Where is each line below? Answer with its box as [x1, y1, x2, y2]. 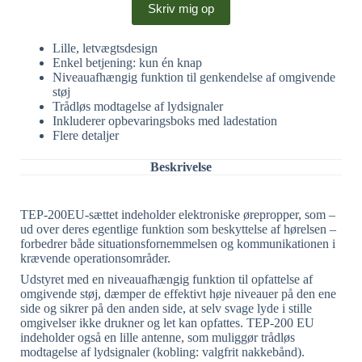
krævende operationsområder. [20, 250, 170, 265]
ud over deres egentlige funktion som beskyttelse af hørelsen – [20, 221, 336, 236]
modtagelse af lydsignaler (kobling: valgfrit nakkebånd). [20, 344, 305, 359]
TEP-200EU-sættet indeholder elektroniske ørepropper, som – [20, 207, 335, 221]
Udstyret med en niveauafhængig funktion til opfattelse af [20, 271, 313, 286]
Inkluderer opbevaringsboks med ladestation [53, 113, 277, 128]
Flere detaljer [53, 128, 119, 142]
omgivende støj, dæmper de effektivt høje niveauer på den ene [20, 286, 336, 301]
